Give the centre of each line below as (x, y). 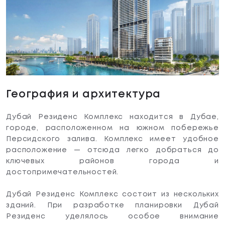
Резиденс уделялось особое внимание (113, 217)
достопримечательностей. (63, 173)
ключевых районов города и (113, 161)
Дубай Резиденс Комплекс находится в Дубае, (113, 117)
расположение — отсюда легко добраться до (113, 150)
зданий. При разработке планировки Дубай (113, 206)
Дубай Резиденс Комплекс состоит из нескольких (113, 195)
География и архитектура (84, 95)
